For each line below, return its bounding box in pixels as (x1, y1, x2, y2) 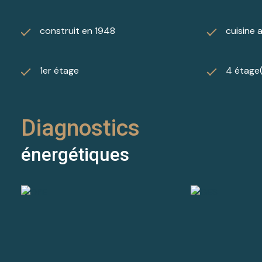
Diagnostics (21, 114, 140, 142)
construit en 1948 (40, 24, 115, 37)
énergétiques (21, 143, 129, 166)
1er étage (40, 64, 79, 77)
